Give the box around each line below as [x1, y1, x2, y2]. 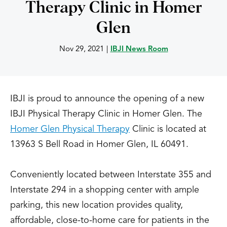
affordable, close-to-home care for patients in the [10, 216, 209, 225]
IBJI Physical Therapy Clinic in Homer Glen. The [10, 109, 202, 119]
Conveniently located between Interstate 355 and [10, 170, 211, 179]
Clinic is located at [130, 125, 206, 134]
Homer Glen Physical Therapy [10, 125, 130, 134]
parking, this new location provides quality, [10, 201, 183, 210]
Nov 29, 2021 [59, 46, 104, 53]
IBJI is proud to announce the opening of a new [10, 94, 204, 103]
